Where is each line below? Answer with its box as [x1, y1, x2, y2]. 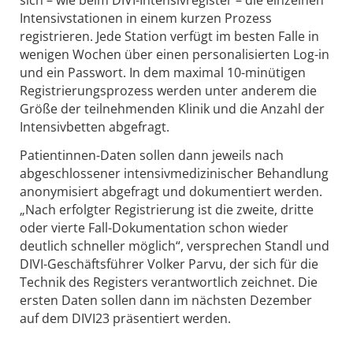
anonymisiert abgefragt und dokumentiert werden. [20, 182, 322, 200]
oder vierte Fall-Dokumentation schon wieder [20, 218, 288, 236]
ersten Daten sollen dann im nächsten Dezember [20, 291, 312, 309]
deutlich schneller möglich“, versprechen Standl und [20, 236, 329, 255]
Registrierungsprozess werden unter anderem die [20, 82, 317, 100]
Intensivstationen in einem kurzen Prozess [20, 9, 272, 28]
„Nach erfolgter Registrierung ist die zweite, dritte [20, 200, 314, 218]
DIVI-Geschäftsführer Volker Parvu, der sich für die [20, 255, 318, 273]
